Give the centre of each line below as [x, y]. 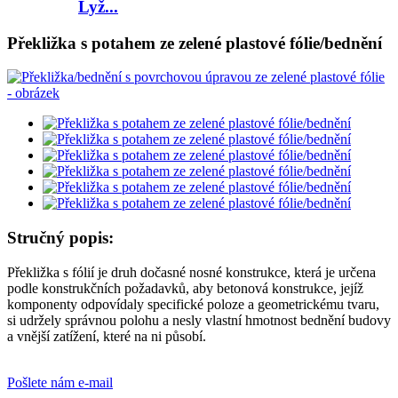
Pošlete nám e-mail [60, 382]
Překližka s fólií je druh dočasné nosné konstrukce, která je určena [191, 272]
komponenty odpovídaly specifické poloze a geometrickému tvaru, [193, 304]
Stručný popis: [60, 237]
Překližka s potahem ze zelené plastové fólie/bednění [195, 43]
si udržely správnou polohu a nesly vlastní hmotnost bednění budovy [199, 320]
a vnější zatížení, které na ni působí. [107, 336]
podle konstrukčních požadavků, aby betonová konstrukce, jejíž [185, 288]
